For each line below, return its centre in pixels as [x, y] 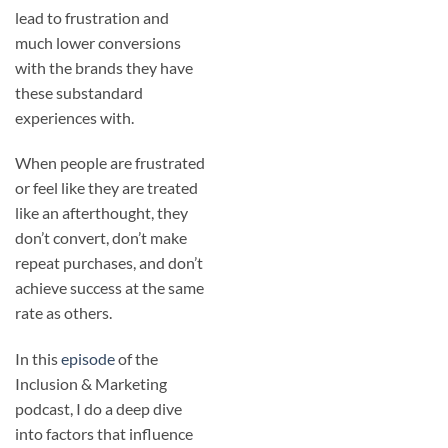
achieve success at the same [109, 288]
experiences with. [74, 117]
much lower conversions [98, 42]
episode [88, 359]
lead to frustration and [92, 17]
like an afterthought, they [101, 213]
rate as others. [63, 313]
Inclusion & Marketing [91, 384]
